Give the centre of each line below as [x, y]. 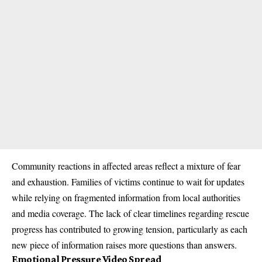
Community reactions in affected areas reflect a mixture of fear [126, 166]
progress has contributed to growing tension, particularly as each [130, 229]
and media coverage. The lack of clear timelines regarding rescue [130, 213]
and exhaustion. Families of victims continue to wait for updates [128, 182]
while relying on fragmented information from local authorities [126, 198]
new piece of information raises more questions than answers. [124, 245]
